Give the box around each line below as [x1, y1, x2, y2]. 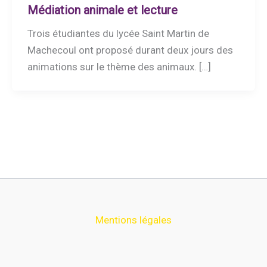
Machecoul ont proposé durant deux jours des [27, 44, 233, 57]
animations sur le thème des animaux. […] [27, 61, 211, 73]
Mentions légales [95, 214, 172, 226]
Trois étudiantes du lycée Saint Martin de [27, 27, 209, 40]
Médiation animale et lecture [27, 3, 178, 18]
